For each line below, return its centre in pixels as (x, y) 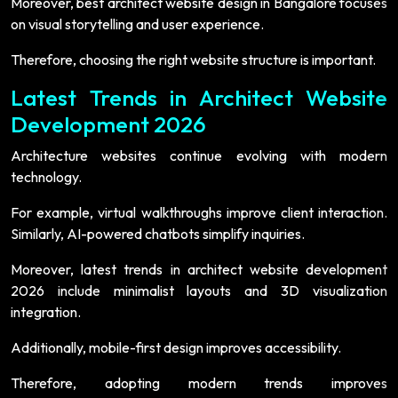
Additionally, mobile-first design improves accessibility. (176, 347)
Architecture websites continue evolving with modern (199, 155)
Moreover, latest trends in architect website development (199, 269)
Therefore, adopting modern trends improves (199, 382)
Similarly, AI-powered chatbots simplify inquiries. (158, 233)
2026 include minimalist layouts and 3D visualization (199, 290)
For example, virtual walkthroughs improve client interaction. (199, 212)
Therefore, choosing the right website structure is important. (193, 59)
